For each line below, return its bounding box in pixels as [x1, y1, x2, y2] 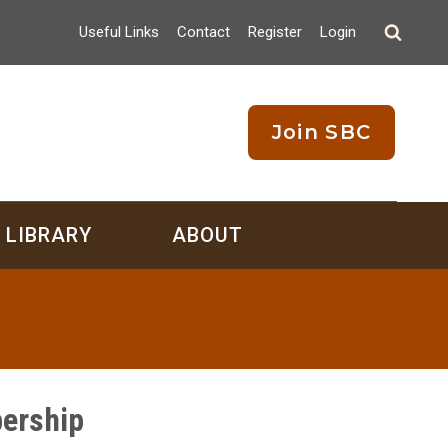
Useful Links [79, 23, 159, 41]
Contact [177, 23, 230, 41]
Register [248, 23, 302, 41]
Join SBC [271, 120, 372, 145]
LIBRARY [5, 222, 92, 247]
